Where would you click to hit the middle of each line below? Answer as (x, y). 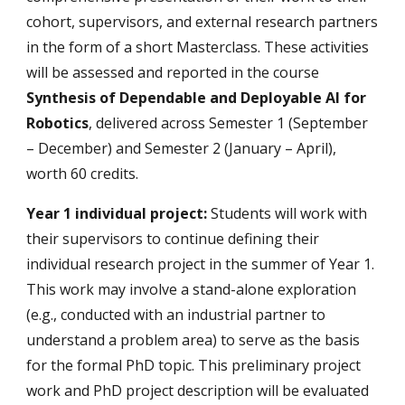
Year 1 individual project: (117, 213)
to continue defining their (231, 238)
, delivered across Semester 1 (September (229, 122)
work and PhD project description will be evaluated (198, 390)
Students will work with (287, 213)
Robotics (58, 122)
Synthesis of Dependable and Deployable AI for (197, 97)
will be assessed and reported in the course (173, 72)
